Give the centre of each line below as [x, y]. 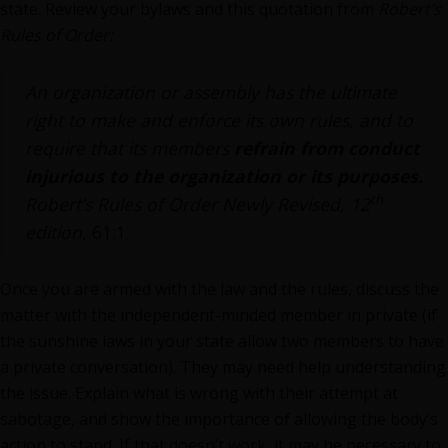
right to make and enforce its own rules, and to [219, 120]
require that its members [129, 148]
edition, [56, 232]
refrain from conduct [327, 148]
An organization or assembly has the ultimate [211, 92]
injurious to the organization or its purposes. [224, 176]
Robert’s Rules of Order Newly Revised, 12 [197, 204]
